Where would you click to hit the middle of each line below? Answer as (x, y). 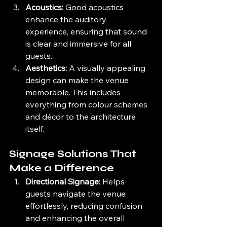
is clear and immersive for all (79, 44)
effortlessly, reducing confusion (85, 206)
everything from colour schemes (87, 105)
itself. (35, 129)
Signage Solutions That (74, 154)
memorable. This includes (74, 92)
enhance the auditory (67, 20)
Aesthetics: (46, 68)
